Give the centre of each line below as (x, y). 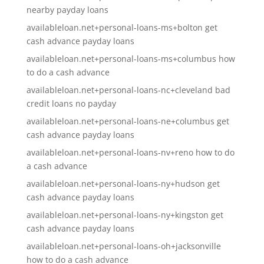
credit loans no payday (71, 103)
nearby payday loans (67, 10)
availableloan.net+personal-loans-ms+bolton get (122, 27)
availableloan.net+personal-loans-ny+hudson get (123, 184)
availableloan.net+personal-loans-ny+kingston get (125, 215)
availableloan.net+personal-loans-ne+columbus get (128, 121)
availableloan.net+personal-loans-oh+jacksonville (123, 246)
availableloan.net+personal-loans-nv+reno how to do (130, 152)
